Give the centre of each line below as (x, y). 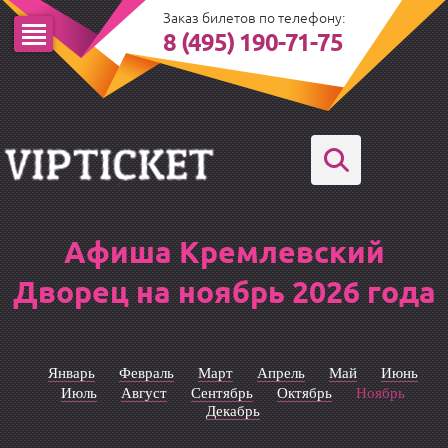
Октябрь (305, 393)
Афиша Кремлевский (224, 254)
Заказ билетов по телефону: (254, 18)
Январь (72, 373)
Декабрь (233, 411)
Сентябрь (222, 393)
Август (144, 393)
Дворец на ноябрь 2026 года (224, 294)
